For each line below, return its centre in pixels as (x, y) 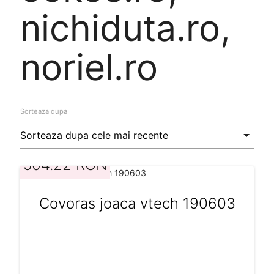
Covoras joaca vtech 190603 (137, 203)
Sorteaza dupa (43, 111)
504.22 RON (65, 165)
